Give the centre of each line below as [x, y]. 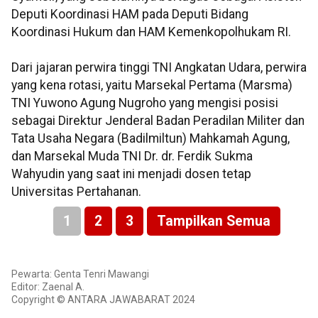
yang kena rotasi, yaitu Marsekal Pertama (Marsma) [152, 86]
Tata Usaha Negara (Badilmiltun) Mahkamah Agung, [150, 139]
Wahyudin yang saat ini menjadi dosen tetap [131, 174]
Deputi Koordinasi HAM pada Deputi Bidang [130, 15]
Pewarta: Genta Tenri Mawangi [80, 274]
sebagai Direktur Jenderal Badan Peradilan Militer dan [158, 121]
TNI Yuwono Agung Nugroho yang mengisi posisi [145, 103]
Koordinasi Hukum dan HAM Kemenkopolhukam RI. [151, 32]
